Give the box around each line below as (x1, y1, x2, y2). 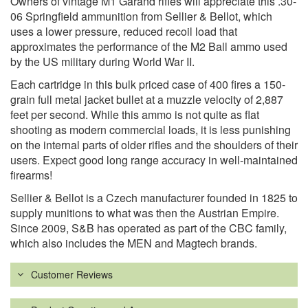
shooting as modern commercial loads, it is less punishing (10, 122, 291, 138)
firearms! (10, 167, 52, 184)
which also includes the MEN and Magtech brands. (10, 235, 257, 252)
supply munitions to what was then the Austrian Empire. (10, 205, 279, 221)
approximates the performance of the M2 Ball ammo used (10, 38, 287, 55)
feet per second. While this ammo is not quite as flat (10, 107, 259, 123)
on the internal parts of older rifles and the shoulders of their (10, 137, 298, 153)
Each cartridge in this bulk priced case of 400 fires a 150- (10, 76, 285, 93)
